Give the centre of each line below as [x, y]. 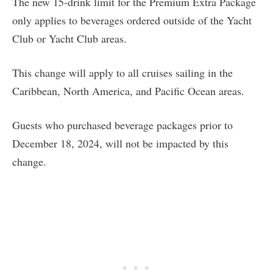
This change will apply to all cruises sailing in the [122, 73]
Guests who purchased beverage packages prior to [122, 125]
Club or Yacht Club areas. [69, 39]
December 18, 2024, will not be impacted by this [120, 144]
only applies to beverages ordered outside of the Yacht [132, 20]
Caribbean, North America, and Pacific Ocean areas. [130, 91]
